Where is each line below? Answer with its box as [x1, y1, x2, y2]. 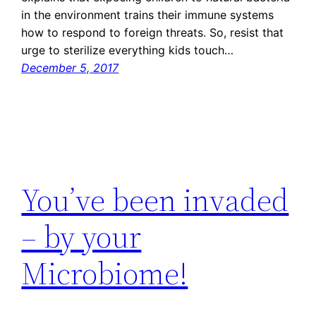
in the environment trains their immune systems [21, 8, 274, 23]
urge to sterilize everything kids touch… [21, 43, 234, 58]
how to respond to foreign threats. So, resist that [21, 25, 284, 40]
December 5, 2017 [21, 61, 119, 75]
